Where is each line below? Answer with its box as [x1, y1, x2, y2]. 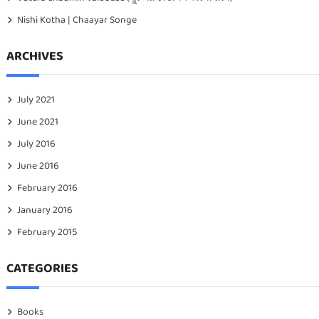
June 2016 [16, 158, 59, 174]
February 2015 [16, 224, 78, 241]
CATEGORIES [6, 258, 78, 280]
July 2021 [16, 92, 55, 108]
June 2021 [16, 114, 58, 130]
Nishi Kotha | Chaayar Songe [16, 12, 137, 28]
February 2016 [16, 180, 78, 197]
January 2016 [16, 202, 73, 219]
